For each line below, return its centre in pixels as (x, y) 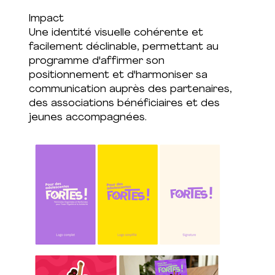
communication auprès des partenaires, (130, 89)
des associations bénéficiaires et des (124, 103)
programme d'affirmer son (96, 61)
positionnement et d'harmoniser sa (118, 75)
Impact (46, 19)
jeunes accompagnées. (87, 118)
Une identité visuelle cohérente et (116, 33)
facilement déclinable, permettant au (123, 47)
